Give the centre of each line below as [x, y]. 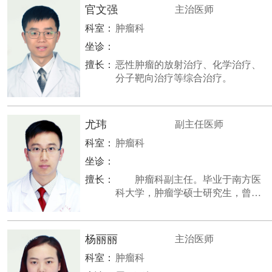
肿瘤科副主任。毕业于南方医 [188, 179]
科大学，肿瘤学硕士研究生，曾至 [188, 193]
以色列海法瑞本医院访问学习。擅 [188, 206]
